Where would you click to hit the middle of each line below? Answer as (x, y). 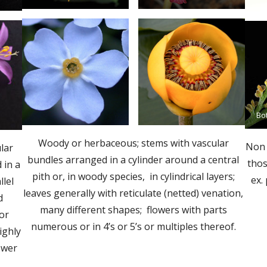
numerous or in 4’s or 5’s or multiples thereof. (133, 226)
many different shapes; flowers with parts (133, 209)
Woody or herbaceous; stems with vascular (133, 143)
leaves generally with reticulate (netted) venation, (133, 193)
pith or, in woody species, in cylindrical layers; (133, 176)
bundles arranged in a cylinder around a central (133, 159)
